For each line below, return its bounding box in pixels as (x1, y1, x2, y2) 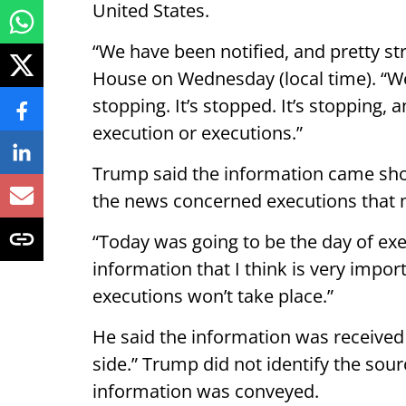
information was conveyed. (92, 379, 319, 403)
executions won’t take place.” (92, 284, 333, 308)
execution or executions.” (92, 121, 303, 145)
